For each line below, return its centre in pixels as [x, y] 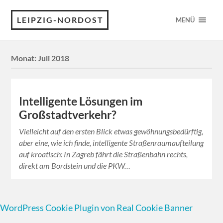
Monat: [25, 58]
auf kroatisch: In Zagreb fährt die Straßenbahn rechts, [104, 154]
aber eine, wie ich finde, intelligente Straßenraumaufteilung [111, 143]
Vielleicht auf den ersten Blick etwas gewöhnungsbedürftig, [111, 131]
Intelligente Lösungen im [81, 102]
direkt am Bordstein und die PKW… [75, 166]
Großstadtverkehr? [68, 115]
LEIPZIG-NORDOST [60, 20]
